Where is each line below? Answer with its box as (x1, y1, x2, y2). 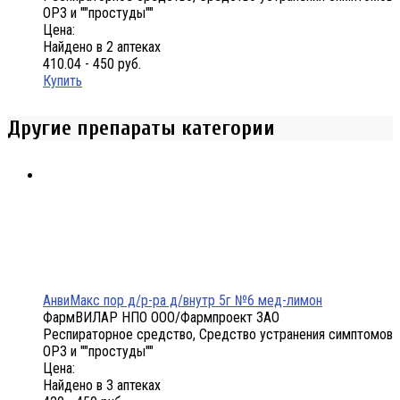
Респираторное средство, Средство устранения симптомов (43, 326, 393, 344)
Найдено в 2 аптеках (43, 38, 161, 56)
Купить (43, 72, 82, 90)
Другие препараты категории (7, 116, 275, 141)
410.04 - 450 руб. (43, 55, 141, 73)
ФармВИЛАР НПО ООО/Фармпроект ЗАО (43, 309, 279, 327)
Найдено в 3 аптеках (43, 377, 161, 395)
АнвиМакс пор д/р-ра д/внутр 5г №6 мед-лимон (43, 292, 322, 310)
